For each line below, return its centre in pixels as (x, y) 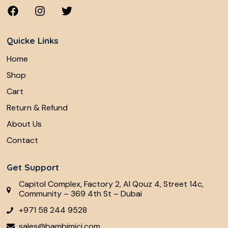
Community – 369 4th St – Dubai (80, 194)
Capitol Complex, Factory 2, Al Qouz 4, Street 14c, (111, 184)
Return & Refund (37, 108)
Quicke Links (33, 40)
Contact (22, 140)
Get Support (33, 167)
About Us (24, 124)
